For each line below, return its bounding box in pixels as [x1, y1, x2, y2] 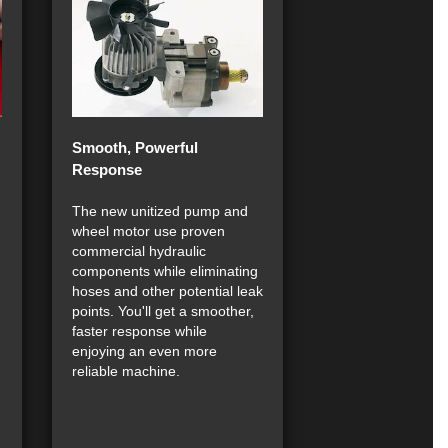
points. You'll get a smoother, [72, 303, 254, 320]
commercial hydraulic [72, 243, 206, 260]
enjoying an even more [72, 343, 217, 360]
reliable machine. [72, 363, 180, 380]
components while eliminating [72, 263, 258, 280]
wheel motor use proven [72, 223, 225, 240]
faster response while [72, 323, 207, 340]
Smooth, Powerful [72, 139, 198, 157]
